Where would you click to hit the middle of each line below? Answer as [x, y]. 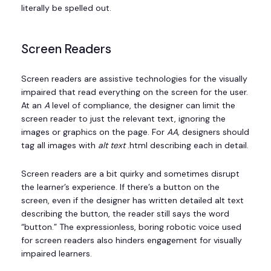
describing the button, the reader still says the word [125, 213]
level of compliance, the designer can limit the [144, 105]
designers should [216, 132]
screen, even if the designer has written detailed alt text [132, 200]
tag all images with [60, 145]
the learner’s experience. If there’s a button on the [120, 187]
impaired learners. [57, 253]
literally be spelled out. [66, 8]
